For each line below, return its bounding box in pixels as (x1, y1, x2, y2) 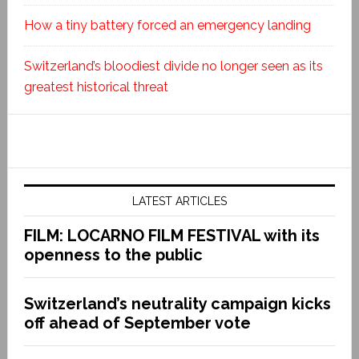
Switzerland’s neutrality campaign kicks (23, 293, 331, 313)
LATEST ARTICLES (131, 194, 227, 208)
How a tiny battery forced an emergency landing (23, 17, 311, 33)
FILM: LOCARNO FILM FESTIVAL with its (23, 225, 320, 245)
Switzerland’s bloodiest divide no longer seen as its (23, 58, 323, 74)
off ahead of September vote (23, 313, 251, 333)
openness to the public (23, 244, 203, 264)
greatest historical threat (23, 79, 168, 95)
